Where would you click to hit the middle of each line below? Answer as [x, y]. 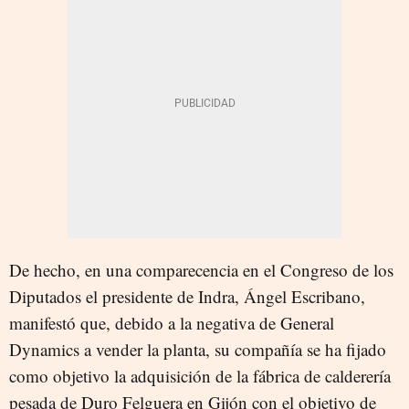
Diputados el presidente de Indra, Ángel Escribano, [187, 296]
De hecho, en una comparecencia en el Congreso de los [201, 269]
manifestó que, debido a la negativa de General [172, 322]
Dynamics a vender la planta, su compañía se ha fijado [198, 349]
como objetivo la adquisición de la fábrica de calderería [200, 375]
